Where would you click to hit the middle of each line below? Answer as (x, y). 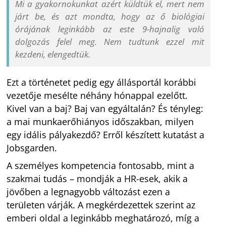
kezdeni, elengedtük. (53, 54)
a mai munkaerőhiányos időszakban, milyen (100, 122)
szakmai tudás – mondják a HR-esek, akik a (97, 179)
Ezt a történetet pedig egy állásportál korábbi (102, 82)
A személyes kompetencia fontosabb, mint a (101, 165)
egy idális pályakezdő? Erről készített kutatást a (106, 135)
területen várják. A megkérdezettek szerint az (101, 205)
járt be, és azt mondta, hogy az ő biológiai (110, 16)
